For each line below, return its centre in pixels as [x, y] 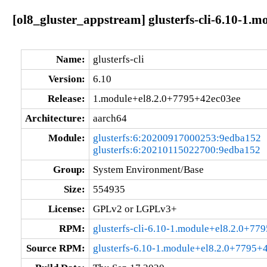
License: [66, 209]
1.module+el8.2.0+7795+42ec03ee [167, 98]
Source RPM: [55, 248]
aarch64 [110, 118]
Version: [66, 79]
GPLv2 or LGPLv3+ [135, 209]
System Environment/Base [148, 169]
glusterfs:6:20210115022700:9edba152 [176, 150]
